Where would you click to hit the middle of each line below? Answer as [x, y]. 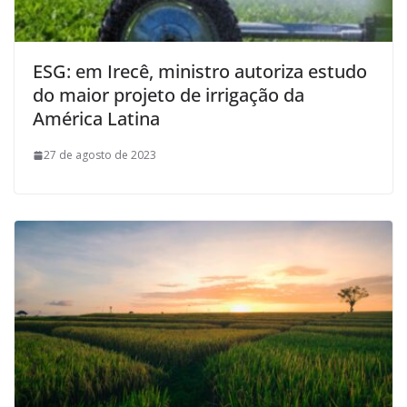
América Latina [96, 119]
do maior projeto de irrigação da [169, 95]
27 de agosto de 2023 [100, 155]
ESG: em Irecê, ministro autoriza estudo [200, 72]
